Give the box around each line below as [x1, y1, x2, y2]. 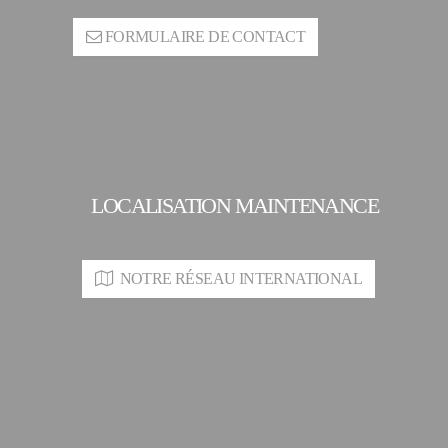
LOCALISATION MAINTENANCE [91, 192, 378, 218]
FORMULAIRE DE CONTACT [101, 27, 306, 45]
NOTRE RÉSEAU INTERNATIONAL [112, 269, 362, 287]
